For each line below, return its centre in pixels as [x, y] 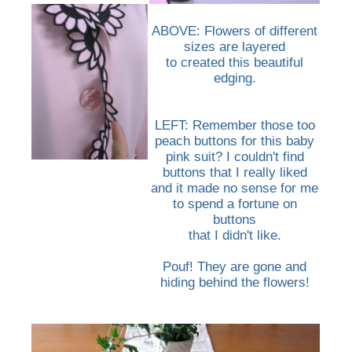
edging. [235, 79]
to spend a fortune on [235, 204]
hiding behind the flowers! [235, 283]
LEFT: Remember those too [235, 126]
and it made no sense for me [235, 189]
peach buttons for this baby [235, 141]
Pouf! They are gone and [235, 267]
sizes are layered [235, 47]
